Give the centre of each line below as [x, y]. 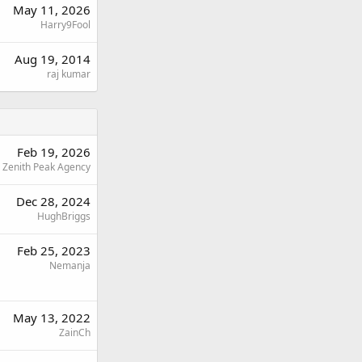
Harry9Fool [65, 24]
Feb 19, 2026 [54, 152]
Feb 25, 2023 [54, 250]
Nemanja [70, 265]
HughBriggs [64, 216]
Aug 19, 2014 [53, 59]
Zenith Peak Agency [46, 166]
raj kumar [69, 74]
